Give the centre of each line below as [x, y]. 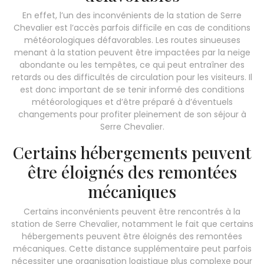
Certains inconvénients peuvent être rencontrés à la [132, 211]
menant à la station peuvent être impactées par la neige [132, 52]
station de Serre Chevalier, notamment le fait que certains [132, 224]
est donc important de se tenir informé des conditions [132, 89]
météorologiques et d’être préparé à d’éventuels [132, 102]
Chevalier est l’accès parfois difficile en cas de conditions [132, 27]
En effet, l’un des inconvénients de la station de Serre [132, 15]
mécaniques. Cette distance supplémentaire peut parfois [132, 248]
